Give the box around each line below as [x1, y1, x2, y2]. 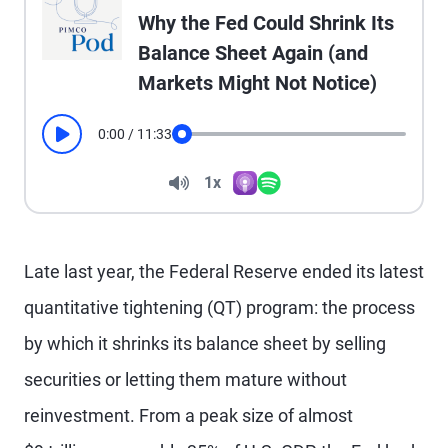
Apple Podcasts [232, 193, 329, 209]
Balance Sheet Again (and [138, 41, 368, 65]
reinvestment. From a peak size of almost [24, 405, 353, 426]
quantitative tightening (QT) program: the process [24, 297, 415, 318]
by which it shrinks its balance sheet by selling [24, 333, 386, 354]
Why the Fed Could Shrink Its [138, 11, 394, 35]
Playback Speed [190, 201, 288, 217]
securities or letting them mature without [24, 369, 347, 390]
